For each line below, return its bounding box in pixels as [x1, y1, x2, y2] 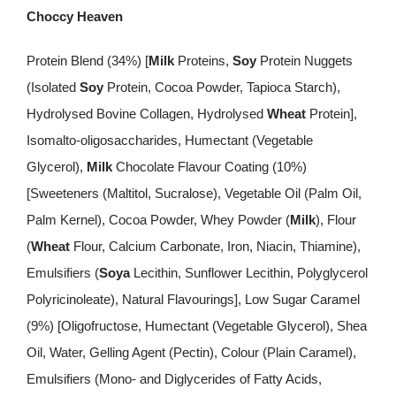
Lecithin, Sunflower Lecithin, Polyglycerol [129, 265, 368, 280]
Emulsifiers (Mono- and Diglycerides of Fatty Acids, [26, 371, 322, 386]
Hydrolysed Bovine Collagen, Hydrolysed [26, 106, 267, 121]
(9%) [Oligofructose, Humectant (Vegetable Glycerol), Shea [26, 318, 367, 333]
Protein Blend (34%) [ [26, 53, 148, 68]
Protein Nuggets [255, 53, 353, 68]
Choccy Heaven [26, 9, 123, 24]
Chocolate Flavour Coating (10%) [111, 159, 307, 174]
